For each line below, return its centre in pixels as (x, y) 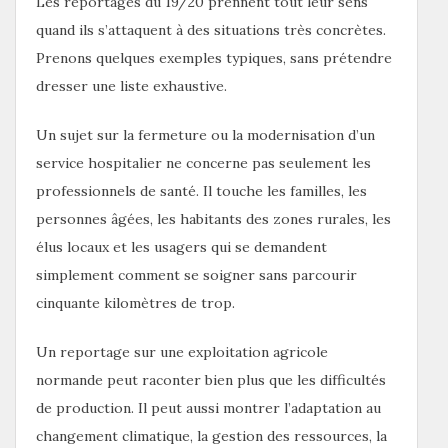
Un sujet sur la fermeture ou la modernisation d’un (205, 134)
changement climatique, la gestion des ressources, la (211, 435)
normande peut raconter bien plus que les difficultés (211, 379)
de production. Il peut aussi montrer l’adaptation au (208, 407)
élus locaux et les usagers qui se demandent (181, 246)
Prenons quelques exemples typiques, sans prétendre (214, 57)
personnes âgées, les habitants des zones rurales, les (213, 218)
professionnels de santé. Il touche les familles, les (201, 190)
